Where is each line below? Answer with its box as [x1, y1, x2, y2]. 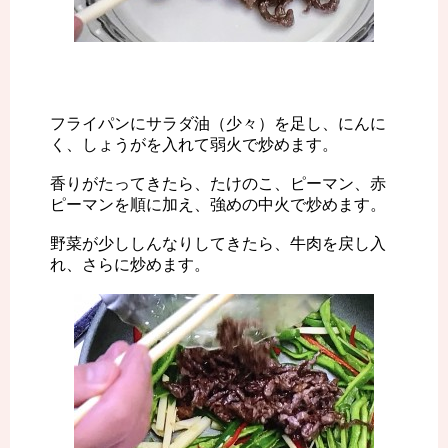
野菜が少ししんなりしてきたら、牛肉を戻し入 [50, 235, 386, 253]
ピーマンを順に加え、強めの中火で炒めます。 [50, 196, 386, 214]
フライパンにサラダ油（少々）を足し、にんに [50, 115, 386, 133]
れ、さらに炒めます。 [50, 256, 210, 274]
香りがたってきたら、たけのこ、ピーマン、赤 [50, 175, 386, 193]
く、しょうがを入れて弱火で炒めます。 [50, 136, 338, 154]
